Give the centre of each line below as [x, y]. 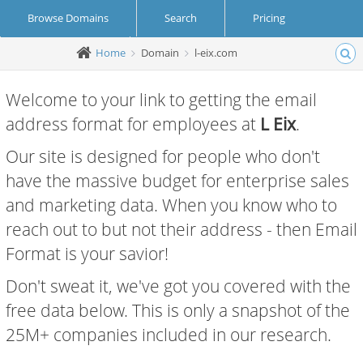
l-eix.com [216, 52]
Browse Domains [68, 18]
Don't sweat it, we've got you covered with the [178, 286]
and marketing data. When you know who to [171, 205]
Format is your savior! [87, 254]
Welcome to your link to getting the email [161, 100]
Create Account [65, 54]
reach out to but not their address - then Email [181, 229]
